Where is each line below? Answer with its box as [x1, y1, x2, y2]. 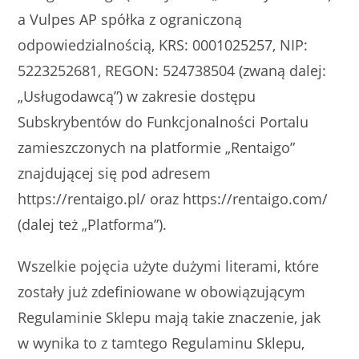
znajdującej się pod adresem [18, 163, 212, 183]
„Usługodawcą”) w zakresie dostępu [18, 87, 256, 106]
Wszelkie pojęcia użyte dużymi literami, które [18, 256, 320, 276]
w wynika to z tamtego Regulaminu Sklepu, [18, 333, 305, 353]
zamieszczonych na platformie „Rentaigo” [18, 138, 296, 157]
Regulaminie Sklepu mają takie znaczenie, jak [18, 308, 321, 327]
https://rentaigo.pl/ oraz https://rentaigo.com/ [18, 189, 329, 208]
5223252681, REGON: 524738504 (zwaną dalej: [18, 61, 327, 80]
